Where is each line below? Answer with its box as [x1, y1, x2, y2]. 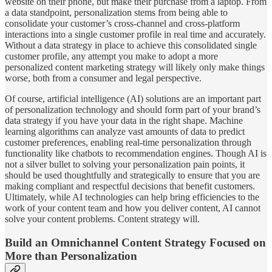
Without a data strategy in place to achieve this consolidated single [5, 40, 257, 51]
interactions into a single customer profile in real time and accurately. [5, 29, 266, 40]
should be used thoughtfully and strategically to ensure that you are [5, 170, 260, 181]
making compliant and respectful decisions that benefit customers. [5, 181, 255, 192]
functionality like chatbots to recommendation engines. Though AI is [5, 148, 267, 159]
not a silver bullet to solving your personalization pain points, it [5, 159, 245, 170]
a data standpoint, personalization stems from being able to [5, 7, 228, 18]
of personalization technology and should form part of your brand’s [5, 104, 260, 115]
